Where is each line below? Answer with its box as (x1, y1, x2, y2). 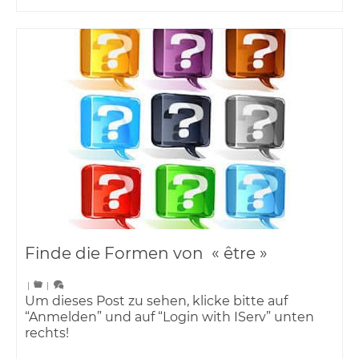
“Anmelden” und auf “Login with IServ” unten (25, 309, 314, 325)
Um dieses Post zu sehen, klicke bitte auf (25, 293, 288, 309)
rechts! (25, 325, 69, 341)
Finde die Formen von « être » (25, 244, 268, 264)
